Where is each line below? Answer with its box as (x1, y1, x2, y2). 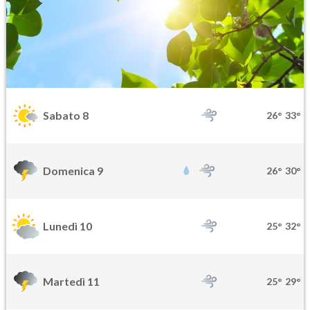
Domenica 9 (43, 164, 103, 178)
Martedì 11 (43, 275, 100, 289)
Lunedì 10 (43, 219, 92, 233)
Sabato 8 (43, 109, 89, 122)
